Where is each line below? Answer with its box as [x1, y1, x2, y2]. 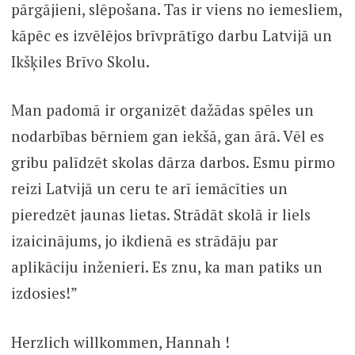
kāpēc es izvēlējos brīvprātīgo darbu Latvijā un [10, 25, 332, 45]
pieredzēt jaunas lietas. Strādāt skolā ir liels [10, 204, 311, 225]
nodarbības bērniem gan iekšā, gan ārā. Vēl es [10, 126, 324, 147]
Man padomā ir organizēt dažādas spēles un [10, 100, 314, 120]
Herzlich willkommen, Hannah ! [10, 331, 230, 352]
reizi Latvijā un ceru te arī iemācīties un [10, 178, 288, 199]
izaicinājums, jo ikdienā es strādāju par [10, 231, 278, 251]
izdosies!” [10, 283, 78, 303]
